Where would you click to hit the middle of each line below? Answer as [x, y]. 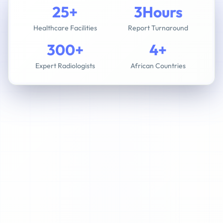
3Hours [158, 12]
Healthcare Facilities [65, 28]
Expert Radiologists [65, 66]
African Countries [158, 66]
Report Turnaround [158, 28]
